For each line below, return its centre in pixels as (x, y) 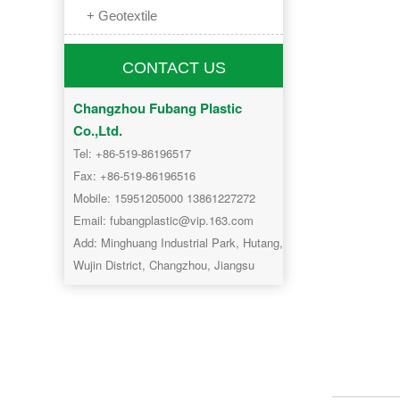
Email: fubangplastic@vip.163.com (163, 220)
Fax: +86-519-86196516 (134, 175)
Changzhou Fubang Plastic (158, 108)
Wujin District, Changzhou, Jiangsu (164, 265)
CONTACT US (174, 68)
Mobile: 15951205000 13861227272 (164, 198)
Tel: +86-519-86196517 (132, 153)
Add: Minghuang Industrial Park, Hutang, (178, 242)
